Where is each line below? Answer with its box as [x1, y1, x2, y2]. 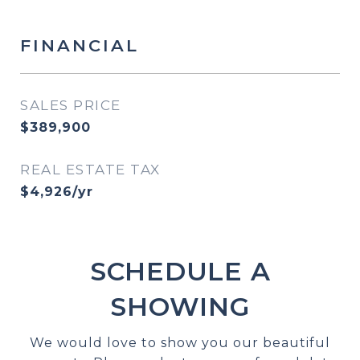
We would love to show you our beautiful [30, 335, 330, 350]
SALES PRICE [20, 97, 121, 113]
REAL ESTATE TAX [20, 162, 161, 178]
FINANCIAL [20, 35, 139, 55]
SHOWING [110, 291, 250, 322]
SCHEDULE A [89, 256, 271, 287]
